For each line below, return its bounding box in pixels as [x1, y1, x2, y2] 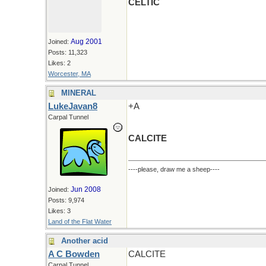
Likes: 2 [48, 59, 71, 66]
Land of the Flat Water [48, 218, 112, 225]
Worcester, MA [48, 70, 91, 77]
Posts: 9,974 [48, 197, 84, 204]
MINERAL [61, 88, 96, 97]
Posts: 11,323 [48, 49, 87, 56]
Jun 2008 [71, 185, 101, 194]
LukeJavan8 [48, 102, 97, 111]
